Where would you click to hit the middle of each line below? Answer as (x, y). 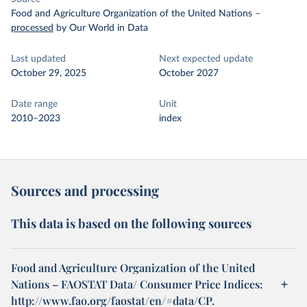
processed (32, 28)
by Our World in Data (102, 28)
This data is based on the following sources (131, 223)
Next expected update (206, 59)
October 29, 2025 (49, 73)
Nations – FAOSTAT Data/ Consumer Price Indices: (137, 284)
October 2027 (189, 73)
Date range (34, 104)
